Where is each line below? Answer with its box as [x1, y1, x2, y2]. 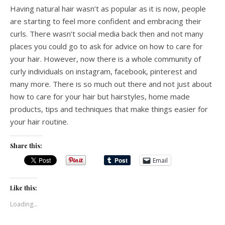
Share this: [10, 142, 42, 150]
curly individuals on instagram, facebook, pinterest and [10, 66, 197, 76]
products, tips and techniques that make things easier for [10, 104, 208, 114]
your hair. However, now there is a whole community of [10, 54, 201, 64]
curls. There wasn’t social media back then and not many [10, 29, 203, 39]
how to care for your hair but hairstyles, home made [10, 91, 190, 101]
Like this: [10, 184, 37, 192]
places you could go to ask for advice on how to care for [10, 41, 203, 51]
